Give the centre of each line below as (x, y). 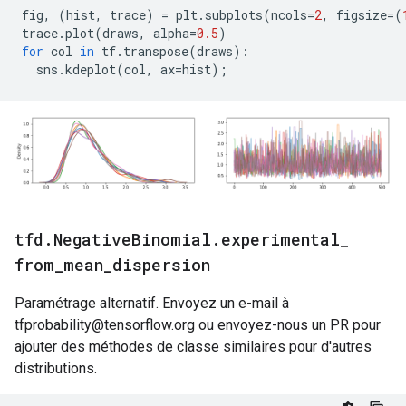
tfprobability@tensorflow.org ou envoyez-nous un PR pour (198, 325)
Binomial (171, 240)
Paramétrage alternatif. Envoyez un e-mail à (152, 304)
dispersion (161, 265)
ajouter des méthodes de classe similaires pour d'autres (193, 347)
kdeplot (91, 69)
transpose (156, 51)
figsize (358, 14)
